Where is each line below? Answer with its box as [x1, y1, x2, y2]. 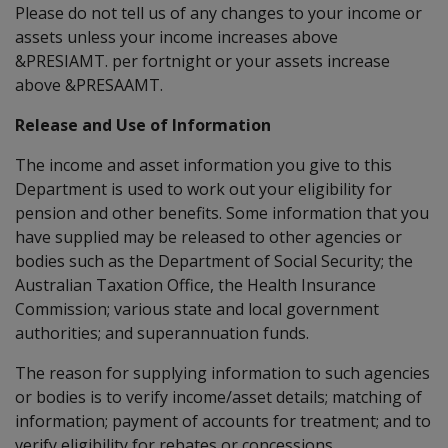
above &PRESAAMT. [15, 73, 163, 96]
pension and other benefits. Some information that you [15, 201, 429, 224]
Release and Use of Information [15, 113, 271, 136]
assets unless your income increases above [15, 25, 338, 48]
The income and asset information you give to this [15, 153, 392, 176]
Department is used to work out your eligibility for [15, 177, 392, 200]
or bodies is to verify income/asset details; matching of [15, 385, 422, 408]
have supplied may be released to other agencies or [15, 225, 402, 248]
